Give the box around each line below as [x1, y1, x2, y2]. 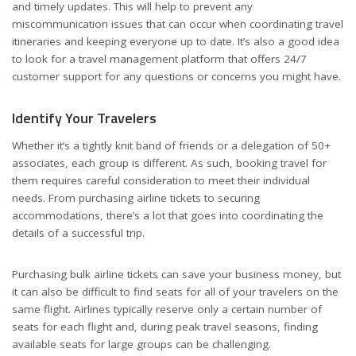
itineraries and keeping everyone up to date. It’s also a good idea [12, 34, 339, 49]
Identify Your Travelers [12, 107, 157, 130]
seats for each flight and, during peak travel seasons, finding [12, 319, 318, 335]
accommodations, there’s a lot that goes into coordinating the [12, 208, 323, 223]
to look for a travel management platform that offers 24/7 [12, 52, 307, 67]
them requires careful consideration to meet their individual [12, 173, 310, 188]
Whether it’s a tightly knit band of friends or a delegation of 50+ [12, 138, 331, 153]
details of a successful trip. [12, 226, 145, 241]
